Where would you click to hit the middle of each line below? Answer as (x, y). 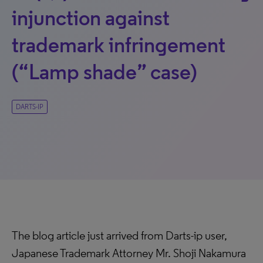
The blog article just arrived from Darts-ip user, (119, 235)
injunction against (91, 18)
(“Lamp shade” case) (104, 72)
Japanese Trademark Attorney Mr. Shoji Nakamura (129, 253)
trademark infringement (119, 45)
